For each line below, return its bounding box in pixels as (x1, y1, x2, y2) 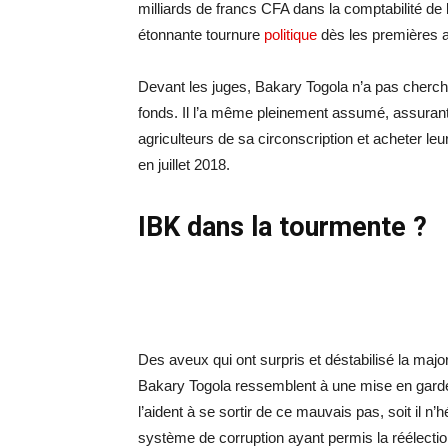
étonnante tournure (138, 26, 264, 43)
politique (264, 26, 317, 43)
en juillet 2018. (138, 156, 230, 173)
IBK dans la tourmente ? (138, 211, 427, 243)
